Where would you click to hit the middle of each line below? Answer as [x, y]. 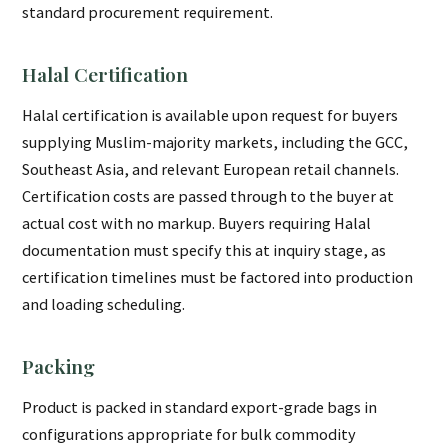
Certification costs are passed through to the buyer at [208, 196]
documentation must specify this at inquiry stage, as [204, 250]
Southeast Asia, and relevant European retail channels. [211, 169]
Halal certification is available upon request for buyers [210, 115]
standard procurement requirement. [148, 12]
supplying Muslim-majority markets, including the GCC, [215, 142]
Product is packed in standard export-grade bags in [200, 407]
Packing [59, 366]
